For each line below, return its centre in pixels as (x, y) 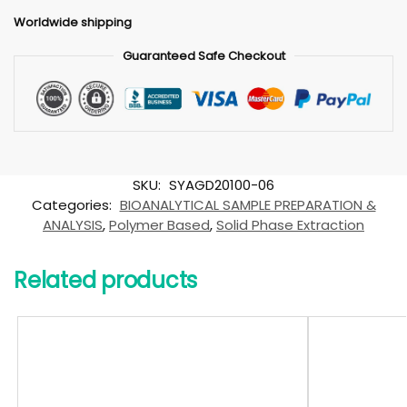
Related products (106, 280)
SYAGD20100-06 (222, 184)
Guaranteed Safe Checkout (203, 55)
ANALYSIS (73, 224)
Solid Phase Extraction (290, 224)
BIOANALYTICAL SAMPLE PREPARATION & (248, 204)
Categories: (73, 204)
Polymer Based (159, 224)
